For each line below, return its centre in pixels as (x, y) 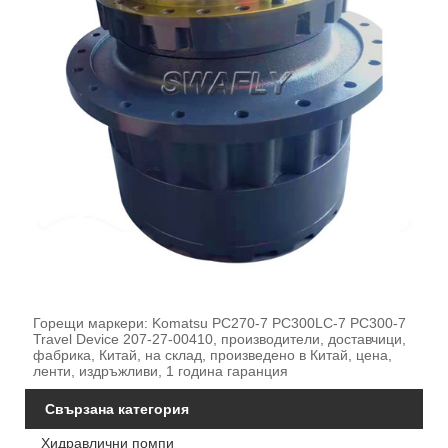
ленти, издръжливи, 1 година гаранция (160, 371)
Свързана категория (117, 409)
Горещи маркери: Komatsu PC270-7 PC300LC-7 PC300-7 (219, 323)
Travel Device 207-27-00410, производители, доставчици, (219, 339)
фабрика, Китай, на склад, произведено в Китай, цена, (212, 355)
